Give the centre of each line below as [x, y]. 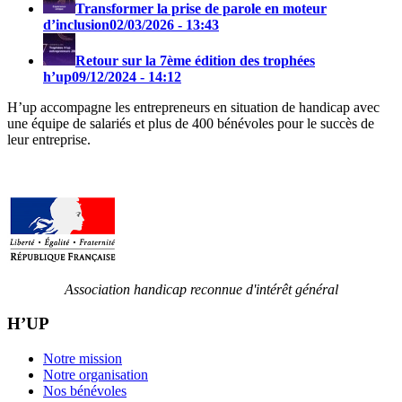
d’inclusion [76, 24]
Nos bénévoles [85, 390]
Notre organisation [96, 374]
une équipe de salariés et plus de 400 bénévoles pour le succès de [191, 123]
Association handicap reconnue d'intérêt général [201, 289]
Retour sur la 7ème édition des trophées [195, 60]
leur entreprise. [49, 139]
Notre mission [83, 358]
